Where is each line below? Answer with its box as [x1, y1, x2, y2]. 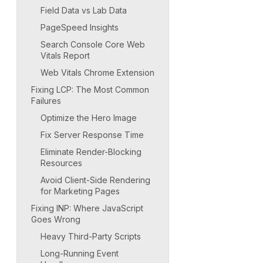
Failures [31, 95, 61, 106]
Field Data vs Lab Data [41, 5, 127, 15]
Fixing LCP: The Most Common [31, 84, 149, 95]
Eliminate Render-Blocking [41, 146, 141, 157]
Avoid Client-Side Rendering [41, 174, 150, 185]
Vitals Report [41, 50, 90, 60]
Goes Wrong [31, 214, 80, 224]
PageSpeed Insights [41, 22, 119, 32]
